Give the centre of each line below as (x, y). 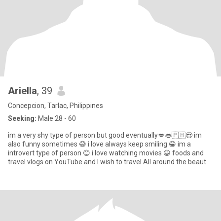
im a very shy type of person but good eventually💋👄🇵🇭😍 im (105, 135)
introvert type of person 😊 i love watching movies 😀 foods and (106, 153)
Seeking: (22, 118)
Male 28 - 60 (56, 118)
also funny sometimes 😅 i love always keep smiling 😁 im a (99, 144)
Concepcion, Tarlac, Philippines (55, 106)
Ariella (22, 91)
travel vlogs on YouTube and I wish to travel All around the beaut (107, 162)
